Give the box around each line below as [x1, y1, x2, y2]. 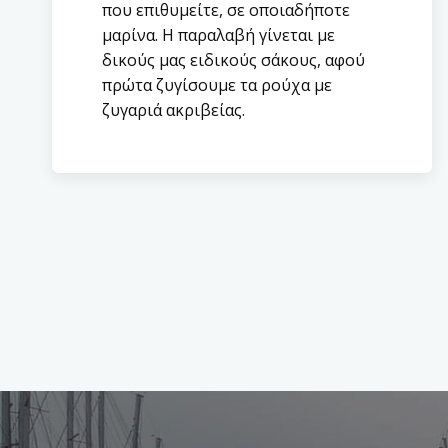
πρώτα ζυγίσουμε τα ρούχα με [102, 74, 332, 96]
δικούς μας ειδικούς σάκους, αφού [102, 49, 365, 71]
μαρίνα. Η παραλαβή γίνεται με [102, 24, 335, 46]
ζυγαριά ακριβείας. [102, 99, 245, 121]
